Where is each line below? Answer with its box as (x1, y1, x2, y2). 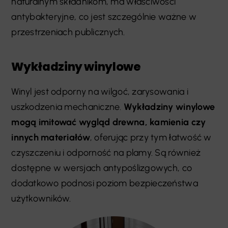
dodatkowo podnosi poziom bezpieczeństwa (11, 177, 198, 189)
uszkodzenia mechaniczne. (11, 101, 124, 112)
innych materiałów (11, 131, 90, 143)
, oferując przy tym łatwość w (90, 131, 212, 143)
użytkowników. (11, 192, 71, 204)
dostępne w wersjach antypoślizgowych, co (11, 162, 192, 174)
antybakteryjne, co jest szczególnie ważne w (11, 11, 196, 22)
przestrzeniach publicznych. (11, 26, 125, 38)
